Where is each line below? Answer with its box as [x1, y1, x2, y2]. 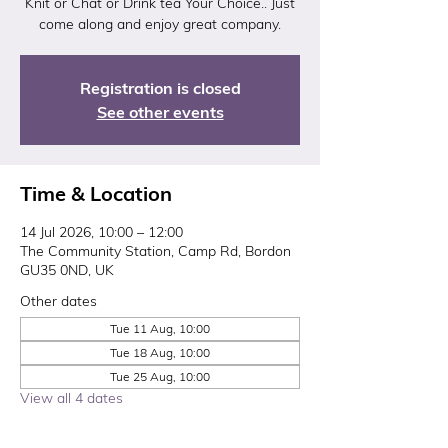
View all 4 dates [20, 389, 123, 407]
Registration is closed [79, 78, 241, 98]
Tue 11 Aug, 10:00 [110, 321, 210, 336]
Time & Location [20, 181, 172, 206]
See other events [96, 102, 224, 122]
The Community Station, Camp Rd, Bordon [20, 242, 291, 260]
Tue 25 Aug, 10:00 [110, 369, 210, 384]
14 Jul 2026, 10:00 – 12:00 [20, 223, 183, 241]
